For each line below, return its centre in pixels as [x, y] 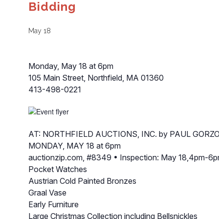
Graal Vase [47, 192]
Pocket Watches [57, 169]
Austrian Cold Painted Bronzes [82, 181]
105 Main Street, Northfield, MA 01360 [96, 78]
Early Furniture [53, 204]
